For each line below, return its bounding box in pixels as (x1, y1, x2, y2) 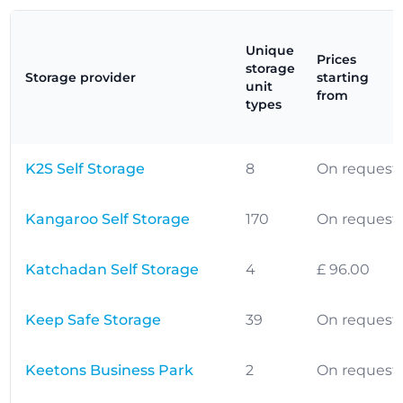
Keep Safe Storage (25, 311, 162, 328)
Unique (246, 42, 295, 58)
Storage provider (25, 69, 137, 85)
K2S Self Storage (25, 160, 146, 177)
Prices (317, 51, 357, 67)
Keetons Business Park (25, 362, 194, 379)
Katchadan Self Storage (25, 261, 200, 278)
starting (317, 69, 370, 85)
